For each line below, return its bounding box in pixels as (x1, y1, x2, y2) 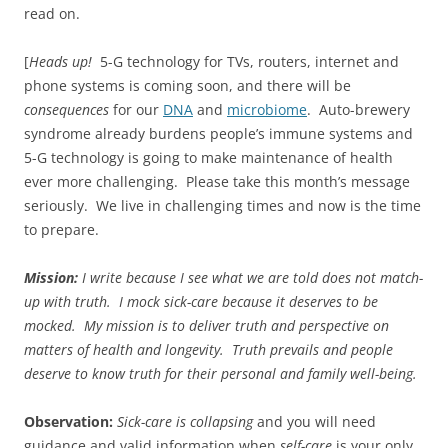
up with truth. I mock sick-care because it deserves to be (24, 291, 378, 311)
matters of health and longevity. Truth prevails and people (24, 339, 393, 359)
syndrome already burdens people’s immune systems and (24, 123, 413, 143)
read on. (24, 3, 80, 23)
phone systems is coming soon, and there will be (24, 75, 351, 95)
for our (109, 99, 163, 119)
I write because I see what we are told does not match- (82, 267, 423, 287)
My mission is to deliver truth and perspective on (84, 315, 389, 335)
